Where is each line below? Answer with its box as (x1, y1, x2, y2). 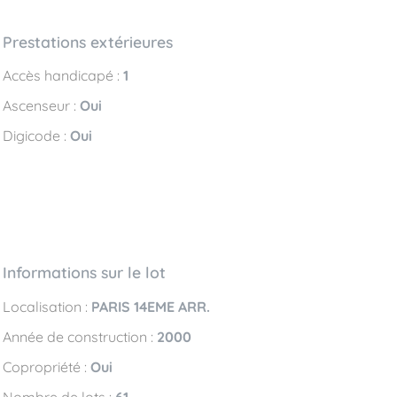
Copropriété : (3, 357, 90, 376)
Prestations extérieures (3, 31, 173, 51)
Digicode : (3, 127, 70, 145)
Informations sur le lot (3, 262, 166, 283)
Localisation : (3, 297, 91, 315)
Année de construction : (3, 327, 157, 346)
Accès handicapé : (3, 66, 123, 85)
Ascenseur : (3, 97, 80, 115)
